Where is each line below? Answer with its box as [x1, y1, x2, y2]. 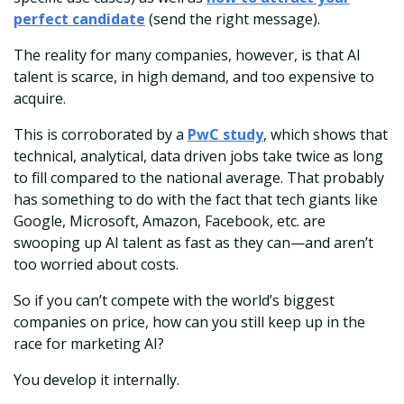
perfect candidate [14, 9, 145, 30]
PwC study [188, 124, 263, 145]
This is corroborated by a [14, 124, 188, 145]
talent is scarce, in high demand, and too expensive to [14, 67, 374, 87]
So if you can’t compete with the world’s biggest [14, 290, 335, 311]
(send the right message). [145, 9, 320, 30]
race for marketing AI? [14, 334, 164, 354]
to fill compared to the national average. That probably [14, 168, 384, 188]
